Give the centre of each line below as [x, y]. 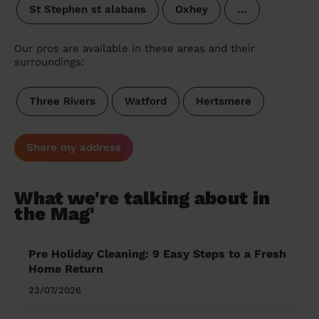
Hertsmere [223, 101]
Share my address [74, 148]
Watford [145, 101]
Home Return [66, 269]
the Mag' [54, 214]
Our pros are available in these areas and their [135, 49]
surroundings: [49, 62]
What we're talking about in [142, 198]
